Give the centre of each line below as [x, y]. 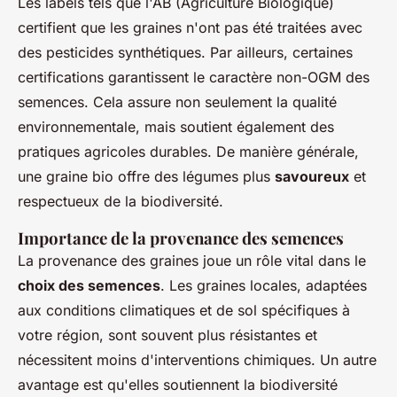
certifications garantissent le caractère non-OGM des [194, 78]
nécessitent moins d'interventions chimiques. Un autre [197, 360]
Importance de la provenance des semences [181, 238]
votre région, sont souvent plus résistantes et [167, 335]
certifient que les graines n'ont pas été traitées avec [190, 28]
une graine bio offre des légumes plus [146, 177]
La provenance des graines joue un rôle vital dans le [192, 261]
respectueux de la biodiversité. [121, 202]
